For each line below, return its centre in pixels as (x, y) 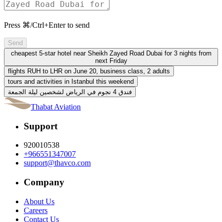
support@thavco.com (57, 163)
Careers (36, 210)
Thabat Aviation (56, 107)
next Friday (111, 60)
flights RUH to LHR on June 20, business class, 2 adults (89, 71)
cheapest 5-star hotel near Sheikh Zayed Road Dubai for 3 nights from (111, 53)
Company (44, 182)
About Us (39, 201)
